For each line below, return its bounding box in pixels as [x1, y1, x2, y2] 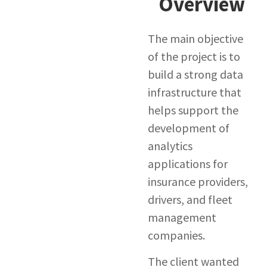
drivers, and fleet [147, 191, 232, 207]
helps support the [147, 102, 238, 117]
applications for [147, 156, 228, 171]
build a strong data [147, 66, 243, 82]
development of [147, 120, 229, 135]
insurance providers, [147, 173, 248, 189]
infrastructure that [147, 84, 241, 100]
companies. [147, 227, 205, 243]
